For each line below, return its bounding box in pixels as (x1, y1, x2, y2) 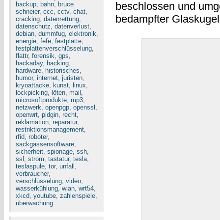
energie (16, 37, 36, 45)
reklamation (16, 118, 49, 126)
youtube (33, 192, 56, 199)
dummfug (38, 30, 65, 37)
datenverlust (55, 23, 89, 30)
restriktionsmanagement (16, 126, 84, 133)
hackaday (16, 59, 43, 67)
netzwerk (16, 104, 41, 111)
